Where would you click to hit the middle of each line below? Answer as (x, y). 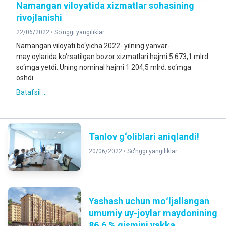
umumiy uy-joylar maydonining (153, 213)
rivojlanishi (39, 17)
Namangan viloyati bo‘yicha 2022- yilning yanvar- (93, 46)
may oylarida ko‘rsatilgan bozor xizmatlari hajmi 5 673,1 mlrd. (113, 56)
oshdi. (25, 78)
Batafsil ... (32, 92)
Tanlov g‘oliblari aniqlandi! (144, 136)
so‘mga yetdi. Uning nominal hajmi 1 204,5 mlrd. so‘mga (104, 67)
